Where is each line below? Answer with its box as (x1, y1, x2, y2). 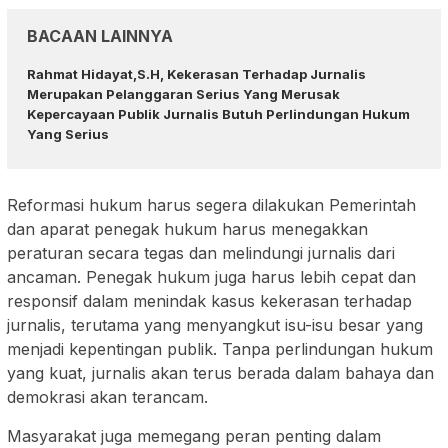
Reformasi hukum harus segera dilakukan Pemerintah (7, 195, 416, 216)
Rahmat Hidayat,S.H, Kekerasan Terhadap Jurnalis (27, 65, 366, 82)
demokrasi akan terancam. (7, 387, 208, 408)
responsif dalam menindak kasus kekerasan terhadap (7, 291, 412, 312)
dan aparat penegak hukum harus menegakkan (7, 219, 368, 240)
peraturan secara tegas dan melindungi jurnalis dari (7, 243, 395, 264)
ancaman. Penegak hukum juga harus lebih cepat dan (7, 267, 416, 288)
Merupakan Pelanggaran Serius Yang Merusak (27, 85, 340, 102)
